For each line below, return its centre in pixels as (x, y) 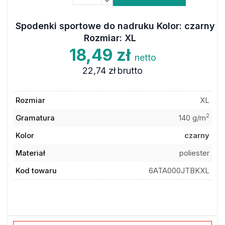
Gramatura (35, 118)
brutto (130, 71)
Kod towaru (36, 171)
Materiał (30, 153)
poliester (195, 153)
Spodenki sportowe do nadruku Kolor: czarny (115, 26)
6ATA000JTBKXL (179, 171)
